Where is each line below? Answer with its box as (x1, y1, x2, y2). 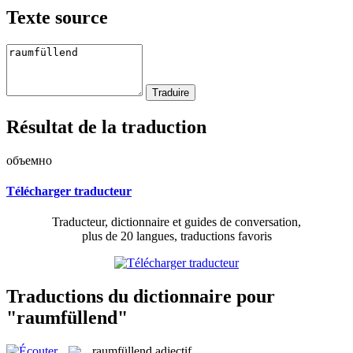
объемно (6, 153, 52, 167)
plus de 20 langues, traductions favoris (81, 229, 272, 243)
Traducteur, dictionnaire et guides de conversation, (52, 215, 301, 229)
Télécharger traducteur (6, 184, 132, 198)
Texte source (6, 6, 108, 28)
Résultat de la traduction (6, 116, 206, 137)
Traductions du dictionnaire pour (6, 285, 275, 307)
